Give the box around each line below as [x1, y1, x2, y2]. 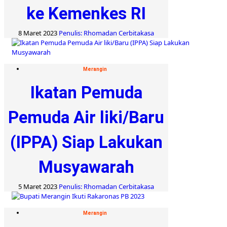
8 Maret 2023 [18, 28, 59, 37]
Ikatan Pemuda [30, 82, 142, 102]
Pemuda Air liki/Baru [8, 107, 164, 127]
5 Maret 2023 [18, 181, 59, 191]
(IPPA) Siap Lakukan [10, 132, 163, 152]
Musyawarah [38, 157, 134, 177]
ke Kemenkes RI [26, 3, 146, 23]
